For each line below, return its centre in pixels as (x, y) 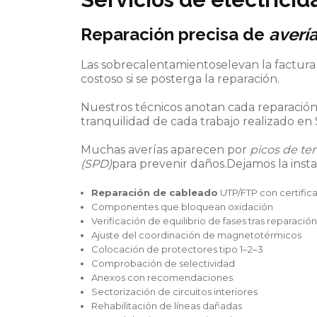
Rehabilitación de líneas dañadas (167, 305)
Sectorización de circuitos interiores (174, 291)
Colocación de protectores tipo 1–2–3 (177, 249)
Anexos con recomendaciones (162, 277)
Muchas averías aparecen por (165, 149)
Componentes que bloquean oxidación (182, 206)
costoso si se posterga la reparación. (180, 79)
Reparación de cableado (155, 192)
